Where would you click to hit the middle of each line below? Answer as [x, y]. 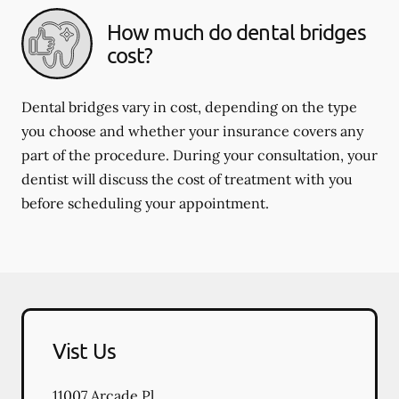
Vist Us [84, 350]
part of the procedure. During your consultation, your [199, 155]
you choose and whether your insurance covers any [192, 131]
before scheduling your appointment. [145, 203]
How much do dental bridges [236, 32]
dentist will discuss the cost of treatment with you [187, 179]
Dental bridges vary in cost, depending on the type [189, 107]
